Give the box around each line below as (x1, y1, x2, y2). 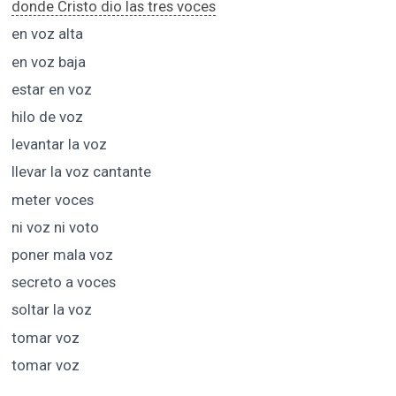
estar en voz (11, 80, 92, 98)
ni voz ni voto (11, 217, 99, 236)
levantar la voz (11, 135, 107, 154)
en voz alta (11, 25, 83, 43)
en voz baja (11, 52, 86, 71)
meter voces (11, 190, 94, 209)
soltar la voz (11, 301, 92, 319)
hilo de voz (11, 108, 83, 126)
